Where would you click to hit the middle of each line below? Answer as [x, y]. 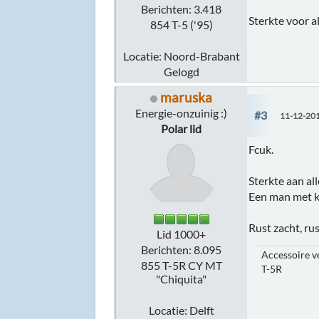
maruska [187, 98]
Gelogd [181, 72]
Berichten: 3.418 [182, 9]
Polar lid [182, 129]
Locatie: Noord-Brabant [181, 56]
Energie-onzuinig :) [182, 113]
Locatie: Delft [181, 310]
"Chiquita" [182, 279]
